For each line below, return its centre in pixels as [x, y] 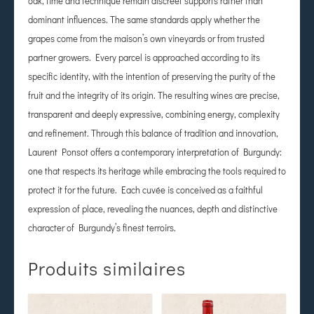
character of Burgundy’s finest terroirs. [102, 227]
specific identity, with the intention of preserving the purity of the [152, 76]
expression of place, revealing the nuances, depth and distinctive [153, 208]
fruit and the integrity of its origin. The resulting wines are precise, [154, 95]
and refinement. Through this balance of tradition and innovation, [153, 132]
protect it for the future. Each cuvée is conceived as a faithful [145, 189]
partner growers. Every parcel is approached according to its [144, 57]
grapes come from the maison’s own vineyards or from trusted [146, 38]
